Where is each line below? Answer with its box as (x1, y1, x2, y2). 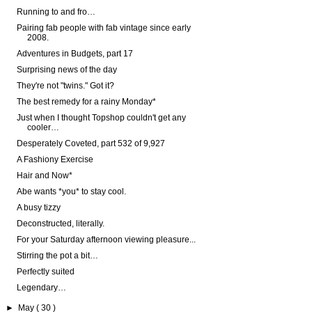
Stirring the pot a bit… (16, 251, 98, 261)
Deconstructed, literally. (16, 219, 104, 229)
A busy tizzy (16, 203, 61, 213)
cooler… (26, 123, 59, 133)
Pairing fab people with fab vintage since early (16, 23, 191, 33)
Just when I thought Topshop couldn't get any (16, 113, 186, 123)
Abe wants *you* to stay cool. (16, 187, 126, 197)
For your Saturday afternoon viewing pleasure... (16, 235, 196, 245)
